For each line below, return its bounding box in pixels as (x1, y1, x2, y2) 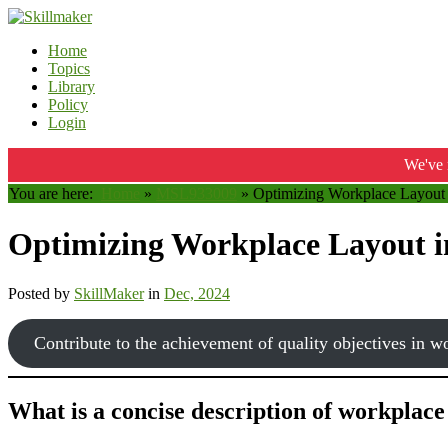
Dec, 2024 (164, 284, 230, 302)
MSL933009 (156, 185, 237, 202)
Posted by (8, 284, 74, 302)
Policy (48, 96, 88, 113)
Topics (48, 60, 90, 77)
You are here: (9, 185, 101, 202)
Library (48, 78, 95, 95)
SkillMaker (74, 284, 144, 302)
